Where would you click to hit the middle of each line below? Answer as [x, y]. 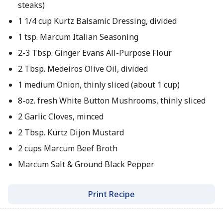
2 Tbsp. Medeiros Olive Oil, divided [83, 69]
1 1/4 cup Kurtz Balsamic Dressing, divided [97, 21]
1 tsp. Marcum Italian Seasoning [78, 37]
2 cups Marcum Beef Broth [67, 148]
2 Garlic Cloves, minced [60, 116]
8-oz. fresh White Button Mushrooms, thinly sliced [111, 101]
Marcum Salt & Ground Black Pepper [86, 164]
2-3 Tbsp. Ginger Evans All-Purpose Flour [95, 53]
